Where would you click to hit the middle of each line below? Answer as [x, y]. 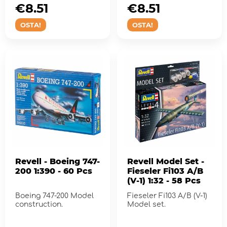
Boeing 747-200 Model [55, 196]
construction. [39, 204]
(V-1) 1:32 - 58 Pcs [164, 180]
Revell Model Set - [165, 161]
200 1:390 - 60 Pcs [54, 171]
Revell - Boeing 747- [58, 161]
